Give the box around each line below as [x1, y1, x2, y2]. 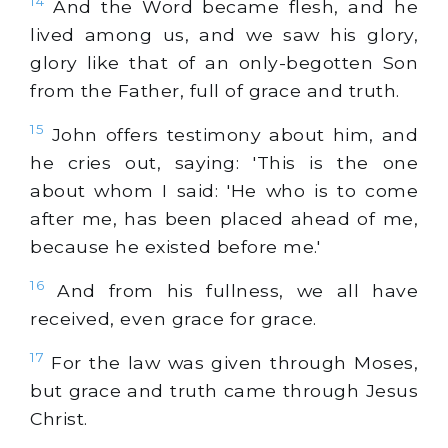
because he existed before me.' [30, 235, 320, 257]
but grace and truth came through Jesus [30, 379, 418, 401]
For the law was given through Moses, [44, 351, 418, 373]
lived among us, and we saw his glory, [30, 24, 418, 46]
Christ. [30, 407, 88, 429]
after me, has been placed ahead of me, [30, 207, 418, 229]
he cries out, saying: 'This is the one [30, 151, 418, 173]
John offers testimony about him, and [44, 123, 418, 145]
